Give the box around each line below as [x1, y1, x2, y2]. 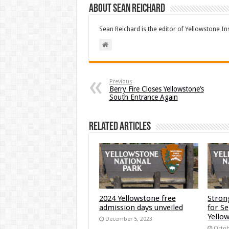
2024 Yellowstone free [99, 193, 176, 203]
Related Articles [88, 121, 151, 133]
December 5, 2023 [105, 215, 152, 222]
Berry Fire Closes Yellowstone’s [109, 84, 204, 93]
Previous [109, 78, 132, 85]
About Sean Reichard [88, 3, 165, 15]
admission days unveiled [99, 202, 183, 212]
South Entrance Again [109, 93, 178, 101]
